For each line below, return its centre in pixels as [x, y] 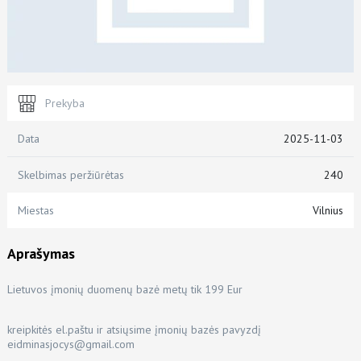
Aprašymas [41, 253]
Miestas [35, 210]
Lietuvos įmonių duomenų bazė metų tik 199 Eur [124, 289]
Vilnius [328, 210]
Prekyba [64, 103]
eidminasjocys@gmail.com [71, 344]
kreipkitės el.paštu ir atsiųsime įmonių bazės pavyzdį [134, 329]
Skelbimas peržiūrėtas [71, 174]
